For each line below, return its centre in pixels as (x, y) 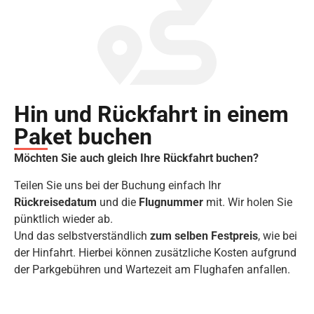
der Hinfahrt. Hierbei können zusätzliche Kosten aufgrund (155, 252)
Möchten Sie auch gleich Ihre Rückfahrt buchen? (136, 158)
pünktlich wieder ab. (63, 219)
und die (118, 202)
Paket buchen (83, 137)
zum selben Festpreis (204, 235)
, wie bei (278, 235)
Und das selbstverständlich (82, 235)
